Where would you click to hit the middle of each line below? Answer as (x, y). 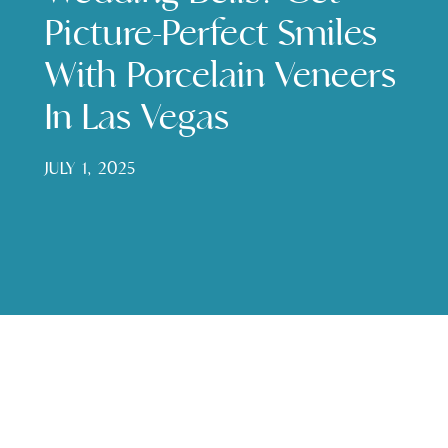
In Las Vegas (136, 117)
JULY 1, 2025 (90, 169)
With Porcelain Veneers (220, 75)
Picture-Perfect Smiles (210, 33)
